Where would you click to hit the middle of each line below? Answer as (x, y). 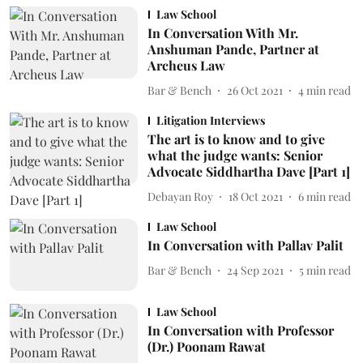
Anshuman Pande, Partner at (233, 49)
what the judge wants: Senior (235, 155)
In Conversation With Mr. (222, 33)
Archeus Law (186, 65)
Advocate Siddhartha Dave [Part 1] (248, 171)
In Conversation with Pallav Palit (245, 245)
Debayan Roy (180, 196)
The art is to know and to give (236, 139)
